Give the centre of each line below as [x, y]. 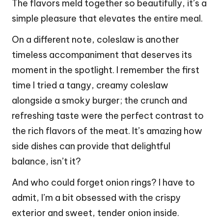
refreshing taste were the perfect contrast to [108, 116]
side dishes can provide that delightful [91, 146]
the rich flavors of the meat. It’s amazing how [107, 131]
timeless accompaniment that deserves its [102, 55]
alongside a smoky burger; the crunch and [99, 101]
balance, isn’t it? [46, 162]
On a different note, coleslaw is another [96, 40]
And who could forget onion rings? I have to [103, 183]
